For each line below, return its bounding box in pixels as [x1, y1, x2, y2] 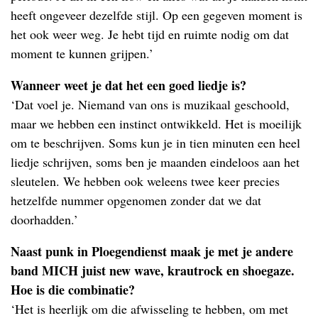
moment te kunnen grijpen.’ [11, 44, 153, 62]
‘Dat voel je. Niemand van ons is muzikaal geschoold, [11, 95, 290, 113]
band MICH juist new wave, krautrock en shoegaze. [11, 261, 295, 280]
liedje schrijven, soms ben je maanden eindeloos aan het [11, 153, 300, 170]
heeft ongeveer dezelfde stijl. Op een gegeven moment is [11, 6, 302, 23]
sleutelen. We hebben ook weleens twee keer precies [11, 172, 280, 190]
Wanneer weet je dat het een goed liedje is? [11, 75, 246, 94]
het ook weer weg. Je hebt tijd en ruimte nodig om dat [11, 25, 289, 43]
